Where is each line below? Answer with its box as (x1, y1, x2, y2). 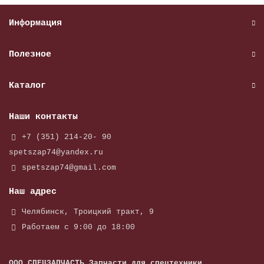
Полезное (9, 49, 51, 60)
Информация (9, 18, 62, 28)
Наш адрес (9, 186, 57, 197)
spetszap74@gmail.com (21, 163, 116, 172)
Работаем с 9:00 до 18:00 (21, 223, 135, 232)
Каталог (9, 80, 46, 91)
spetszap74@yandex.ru (9, 148, 103, 157)
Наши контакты (9, 111, 78, 122)
